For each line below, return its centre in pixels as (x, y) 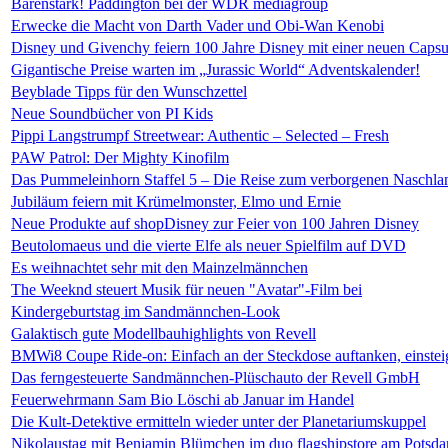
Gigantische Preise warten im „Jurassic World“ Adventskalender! (215, 69)
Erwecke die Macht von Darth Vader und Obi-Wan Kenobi (197, 25)
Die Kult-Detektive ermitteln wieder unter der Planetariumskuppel (218, 421)
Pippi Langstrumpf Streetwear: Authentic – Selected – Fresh (200, 135)
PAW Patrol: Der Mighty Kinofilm (120, 157)
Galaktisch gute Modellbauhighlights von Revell (163, 333)
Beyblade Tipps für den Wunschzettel (129, 91)
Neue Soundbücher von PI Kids (112, 113)
